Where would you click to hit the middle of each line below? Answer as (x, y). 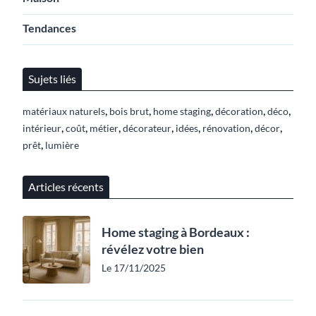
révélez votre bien (153, 249)
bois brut (129, 111)
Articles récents (66, 187)
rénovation (226, 128)
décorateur (147, 128)
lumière (62, 145)
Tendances (49, 28)
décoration (239, 111)
